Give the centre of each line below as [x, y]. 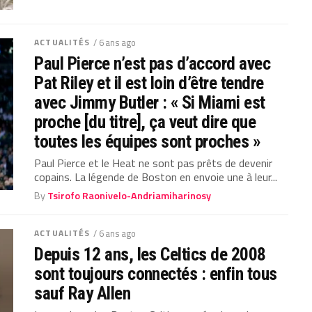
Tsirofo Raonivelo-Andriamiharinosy [130, 195]
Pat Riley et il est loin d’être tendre [149, 83]
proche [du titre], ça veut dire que [145, 122]
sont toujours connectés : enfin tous [156, 273]
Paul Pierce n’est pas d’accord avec [153, 63]
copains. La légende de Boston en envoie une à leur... [156, 177]
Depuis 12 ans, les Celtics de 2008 [150, 254]
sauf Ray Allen [83, 293]
